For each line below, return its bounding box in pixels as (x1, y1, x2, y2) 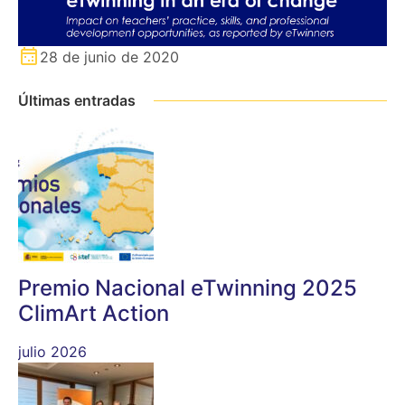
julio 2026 (18, 342, 87, 361)
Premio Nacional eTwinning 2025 (18, 274, 357, 301)
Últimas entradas (18, 90, 136, 109)
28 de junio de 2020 (40, 47, 179, 66)
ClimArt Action (18, 299, 169, 326)
